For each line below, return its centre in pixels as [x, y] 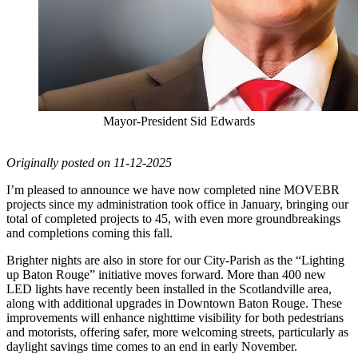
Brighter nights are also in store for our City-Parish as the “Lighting [175, 260]
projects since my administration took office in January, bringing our [177, 204]
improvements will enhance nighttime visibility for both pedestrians [175, 317]
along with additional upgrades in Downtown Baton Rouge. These [174, 303]
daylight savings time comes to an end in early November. [152, 346]
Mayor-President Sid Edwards [179, 121]
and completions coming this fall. [89, 233]
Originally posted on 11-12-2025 [89, 162]
